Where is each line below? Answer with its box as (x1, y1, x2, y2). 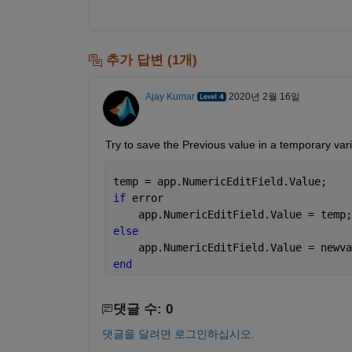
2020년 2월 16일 (228, 91, 300, 103)
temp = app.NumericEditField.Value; (112, 175, 327, 189)
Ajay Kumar (145, 91, 195, 103)
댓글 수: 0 (112, 302, 173, 317)
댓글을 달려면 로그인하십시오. (101, 327, 255, 340)
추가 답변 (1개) (101, 52, 197, 68)
